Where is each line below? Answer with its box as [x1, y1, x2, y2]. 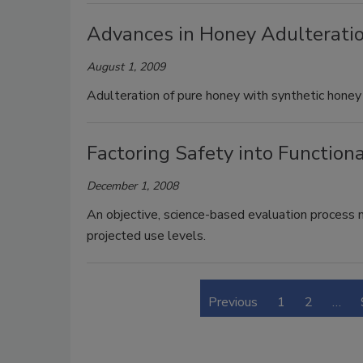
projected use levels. [87, 227, 206, 245]
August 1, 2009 [87, 59, 165, 75]
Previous [208, 293, 258, 311]
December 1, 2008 [87, 178, 178, 194]
